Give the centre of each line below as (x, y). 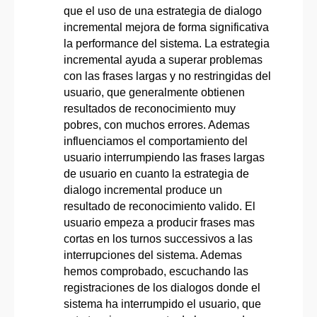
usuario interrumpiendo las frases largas (164, 157)
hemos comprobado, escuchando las (156, 271)
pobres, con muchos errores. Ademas (157, 125)
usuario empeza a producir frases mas (159, 222)
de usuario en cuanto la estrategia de (156, 173)
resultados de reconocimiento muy (150, 108)
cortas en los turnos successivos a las (158, 238)
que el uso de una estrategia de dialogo (163, 11)
